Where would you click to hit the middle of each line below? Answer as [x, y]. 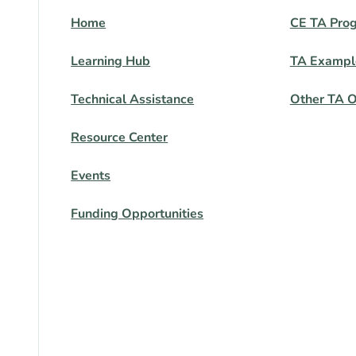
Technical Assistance [133, 99]
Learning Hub [111, 61]
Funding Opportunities [137, 214]
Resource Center [120, 137]
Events [91, 176]
